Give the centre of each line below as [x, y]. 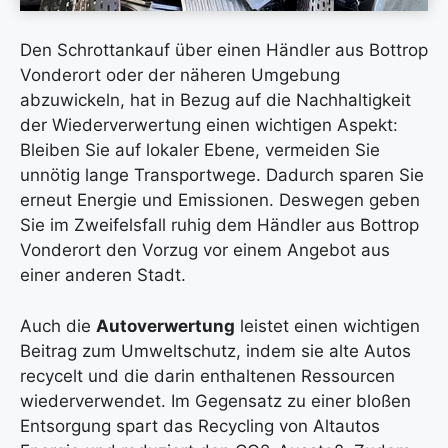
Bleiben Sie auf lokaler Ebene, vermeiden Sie [200, 150]
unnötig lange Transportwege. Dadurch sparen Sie [222, 175]
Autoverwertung [165, 325]
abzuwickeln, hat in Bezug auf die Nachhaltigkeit [215, 100]
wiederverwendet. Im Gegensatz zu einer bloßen [215, 400]
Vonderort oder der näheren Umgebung [180, 75]
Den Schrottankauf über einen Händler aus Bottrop [224, 50]
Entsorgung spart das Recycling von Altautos [200, 425]
